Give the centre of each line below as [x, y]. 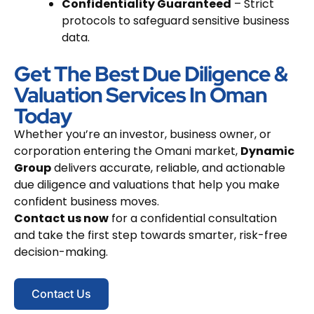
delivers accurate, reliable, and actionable [168, 168]
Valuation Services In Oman [141, 94]
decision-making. [61, 252]
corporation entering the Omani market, [127, 151]
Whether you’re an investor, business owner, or [143, 134]
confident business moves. [87, 201]
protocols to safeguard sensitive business [176, 20]
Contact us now [61, 218]
